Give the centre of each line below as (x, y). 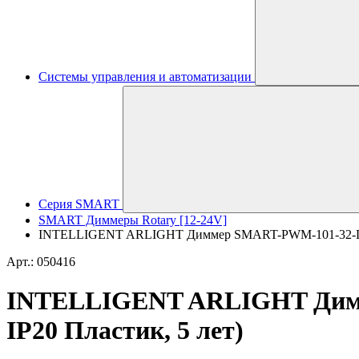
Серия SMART (79, 204)
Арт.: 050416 (41, 262)
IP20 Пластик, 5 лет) (125, 331)
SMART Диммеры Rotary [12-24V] (133, 220)
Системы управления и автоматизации (145, 77)
